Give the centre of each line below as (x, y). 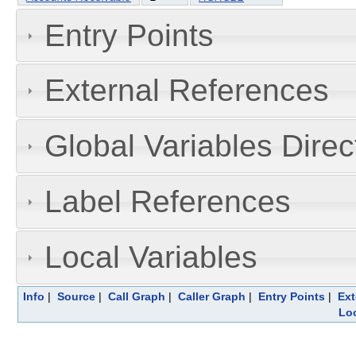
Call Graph (136, 296)
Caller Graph (211, 296)
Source (76, 296)
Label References (167, 202)
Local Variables (151, 257)
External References (186, 91)
